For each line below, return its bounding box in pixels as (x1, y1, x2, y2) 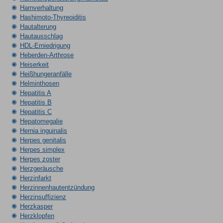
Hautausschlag (19, 32, 63, 40)
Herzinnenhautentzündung (19, 184, 95, 191)
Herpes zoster (19, 155, 60, 163)
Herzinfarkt (19, 174, 51, 182)
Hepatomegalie (19, 117, 63, 125)
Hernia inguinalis (19, 127, 67, 134)
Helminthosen (19, 80, 59, 87)
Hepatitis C (19, 108, 52, 115)
